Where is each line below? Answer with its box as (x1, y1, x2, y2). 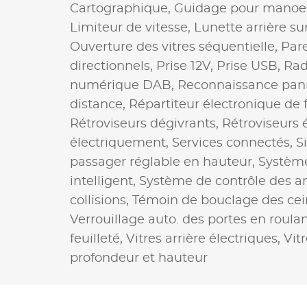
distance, (70, 98, 129, 111)
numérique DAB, (70, 79, 177, 92)
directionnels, (70, 60, 156, 73)
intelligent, (70, 175, 139, 188)
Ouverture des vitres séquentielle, (70, 40, 281, 53)
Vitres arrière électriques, (126, 232, 284, 245)
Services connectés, (172, 136, 296, 149)
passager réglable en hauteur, (70, 156, 258, 169)
